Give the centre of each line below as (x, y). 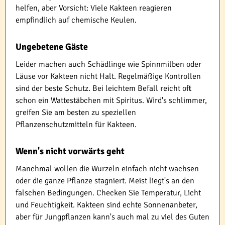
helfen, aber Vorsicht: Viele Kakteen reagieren (94, 8)
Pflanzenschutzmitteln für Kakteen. (76, 125)
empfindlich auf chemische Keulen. (76, 20)
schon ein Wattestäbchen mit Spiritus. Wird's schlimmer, (111, 101)
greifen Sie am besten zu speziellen (76, 113)
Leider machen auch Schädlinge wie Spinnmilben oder (108, 65)
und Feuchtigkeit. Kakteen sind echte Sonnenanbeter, (106, 205)
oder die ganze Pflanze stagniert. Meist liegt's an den (105, 181)
